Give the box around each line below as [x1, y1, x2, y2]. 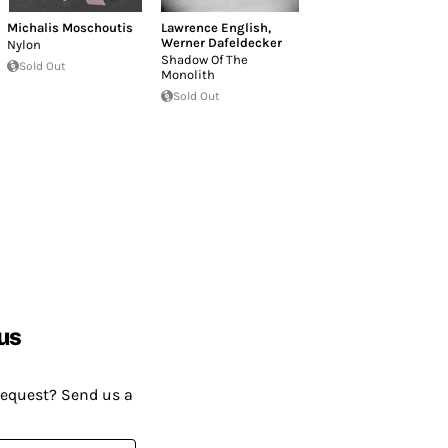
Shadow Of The [160, 51, 248, 67]
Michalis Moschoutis [6, 19, 133, 35]
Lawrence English [160, 19, 268, 35]
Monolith [160, 66, 215, 82]
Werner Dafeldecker [160, 34, 282, 50]
